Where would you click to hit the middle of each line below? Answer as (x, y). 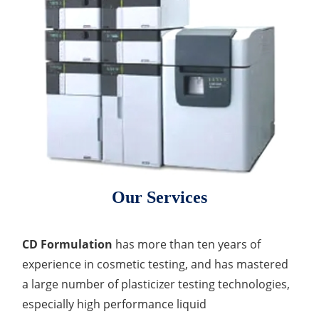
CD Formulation (68, 245)
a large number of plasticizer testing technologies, (156, 284)
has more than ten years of (187, 245)
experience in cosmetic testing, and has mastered (156, 265)
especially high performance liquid (115, 304)
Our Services (159, 198)
